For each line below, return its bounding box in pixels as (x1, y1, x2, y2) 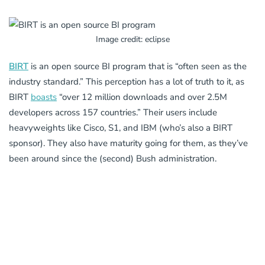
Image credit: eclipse (95, 34, 170, 46)
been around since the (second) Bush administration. (9, 153, 216, 165)
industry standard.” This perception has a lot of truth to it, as (9, 76, 244, 88)
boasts (31, 91, 57, 104)
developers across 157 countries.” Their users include (9, 106, 217, 119)
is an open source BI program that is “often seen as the (28, 60, 247, 73)
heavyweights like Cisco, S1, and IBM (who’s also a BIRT (9, 122, 232, 134)
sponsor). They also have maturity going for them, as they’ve (9, 137, 248, 150)
